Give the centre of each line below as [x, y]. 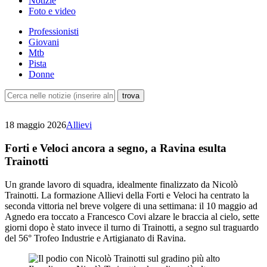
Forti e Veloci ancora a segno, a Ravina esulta [116, 148]
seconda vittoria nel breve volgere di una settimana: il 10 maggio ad [131, 206]
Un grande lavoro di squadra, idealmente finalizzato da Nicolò [121, 184]
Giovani [44, 42]
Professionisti [54, 32]
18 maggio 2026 [35, 125]
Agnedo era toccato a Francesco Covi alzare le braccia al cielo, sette [132, 216]
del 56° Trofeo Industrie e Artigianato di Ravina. [95, 238]
